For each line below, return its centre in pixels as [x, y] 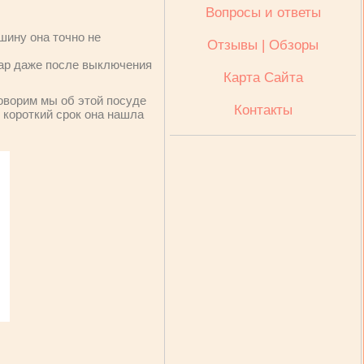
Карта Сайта [263, 78]
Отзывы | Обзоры [263, 45]
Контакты [263, 110]
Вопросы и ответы [263, 13]
